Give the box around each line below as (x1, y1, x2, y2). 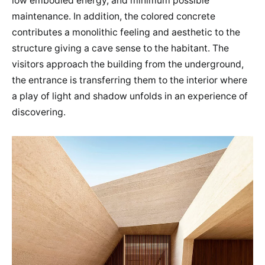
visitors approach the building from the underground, (12, 59, 244, 70)
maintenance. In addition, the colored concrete (12, 11, 215, 22)
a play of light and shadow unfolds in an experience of (12, 91, 248, 102)
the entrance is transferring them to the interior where (12, 75, 247, 86)
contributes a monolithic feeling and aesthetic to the (12, 27, 240, 38)
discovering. (12, 106, 66, 118)
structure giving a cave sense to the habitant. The (12, 43, 229, 54)
